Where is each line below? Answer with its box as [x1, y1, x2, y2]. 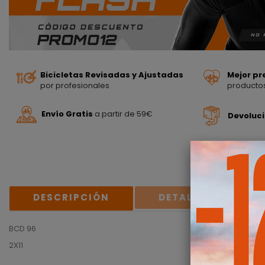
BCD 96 [9, 222, 36, 234]
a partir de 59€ [95, 108, 153, 120]
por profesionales [40, 79, 109, 91]
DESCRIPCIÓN [33, 190, 110, 203]
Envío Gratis [41, 108, 93, 120]
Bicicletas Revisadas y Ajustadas [40, 69, 183, 80]
